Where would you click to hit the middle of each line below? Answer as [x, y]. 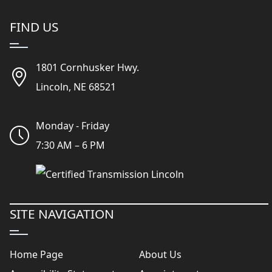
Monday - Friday [73, 126]
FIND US [34, 27]
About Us [160, 255]
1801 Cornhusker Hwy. [88, 68]
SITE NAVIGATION [62, 214]
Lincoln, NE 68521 [76, 87]
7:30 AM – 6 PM [71, 145]
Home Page [36, 255]
